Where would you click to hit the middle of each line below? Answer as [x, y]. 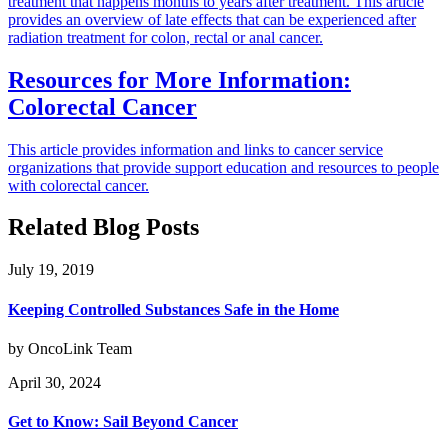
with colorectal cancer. [78, 185]
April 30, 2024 [54, 382]
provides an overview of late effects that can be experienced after [212, 19]
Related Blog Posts [103, 227]
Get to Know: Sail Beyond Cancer [123, 422]
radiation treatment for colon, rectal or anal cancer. [165, 37]
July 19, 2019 [51, 270]
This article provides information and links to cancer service [195, 149]
